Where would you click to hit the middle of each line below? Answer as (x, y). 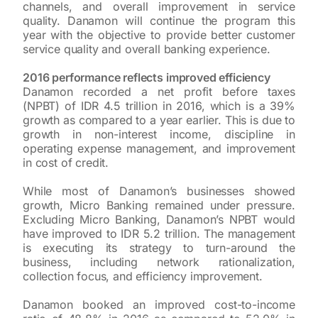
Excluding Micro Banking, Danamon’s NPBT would (159, 219)
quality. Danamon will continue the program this (159, 20)
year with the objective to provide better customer (159, 34)
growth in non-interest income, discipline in (159, 134)
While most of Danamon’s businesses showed (159, 191)
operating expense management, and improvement (159, 148)
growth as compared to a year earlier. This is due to (159, 120)
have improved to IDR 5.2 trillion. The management (159, 233)
